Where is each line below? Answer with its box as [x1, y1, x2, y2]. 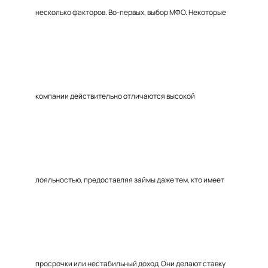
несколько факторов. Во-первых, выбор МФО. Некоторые [35, 7, 226, 17]
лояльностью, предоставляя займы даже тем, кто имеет [35, 175, 224, 185]
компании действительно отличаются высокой [35, 91, 195, 101]
